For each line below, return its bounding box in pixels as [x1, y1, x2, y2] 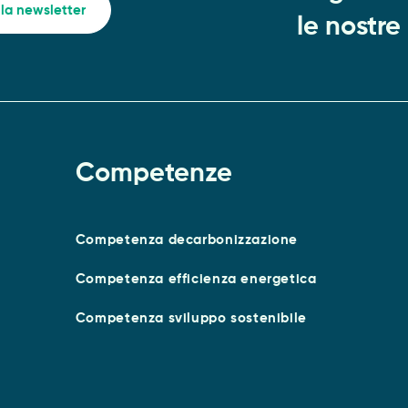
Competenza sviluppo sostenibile [75, 311, 307, 325]
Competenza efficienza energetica [75, 271, 317, 286]
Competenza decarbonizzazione [75, 232, 299, 247]
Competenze [75, 160, 232, 188]
